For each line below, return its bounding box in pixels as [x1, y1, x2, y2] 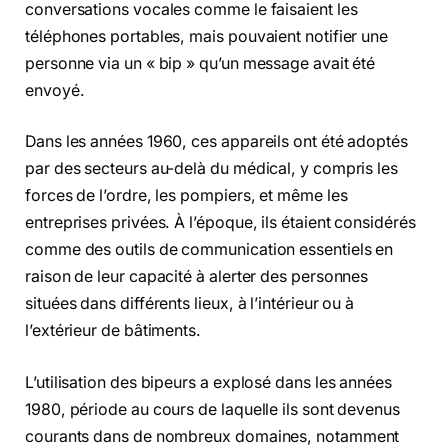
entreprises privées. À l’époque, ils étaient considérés [25, 213, 416, 233]
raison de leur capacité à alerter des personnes [25, 267, 369, 287]
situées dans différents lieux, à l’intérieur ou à [25, 294, 355, 314]
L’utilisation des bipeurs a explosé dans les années [25, 372, 392, 392]
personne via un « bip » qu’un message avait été [25, 53, 376, 73]
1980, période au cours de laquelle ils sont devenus [25, 399, 400, 419]
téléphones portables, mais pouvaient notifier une [25, 26, 389, 46]
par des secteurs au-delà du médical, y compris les [25, 159, 399, 179]
